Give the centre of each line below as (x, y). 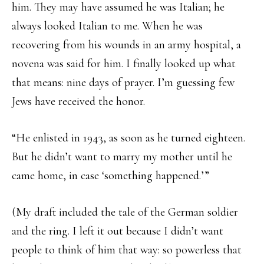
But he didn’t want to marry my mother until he (122, 157)
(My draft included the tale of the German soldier (125, 212)
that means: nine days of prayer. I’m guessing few (123, 82)
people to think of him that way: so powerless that (127, 250)
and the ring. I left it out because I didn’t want (118, 231)
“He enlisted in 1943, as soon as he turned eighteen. (128, 138)
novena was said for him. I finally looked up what (124, 64)
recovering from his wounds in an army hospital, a (126, 45)
